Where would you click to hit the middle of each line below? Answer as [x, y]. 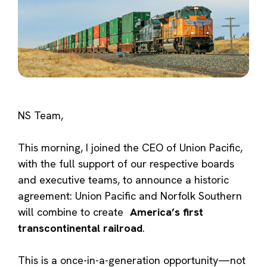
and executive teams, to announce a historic [123, 179]
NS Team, [41, 115]
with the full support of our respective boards [126, 163]
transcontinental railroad [80, 228]
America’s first [167, 212]
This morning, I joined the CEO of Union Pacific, [130, 147]
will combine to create [74, 212]
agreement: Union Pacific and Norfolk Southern [130, 195]
